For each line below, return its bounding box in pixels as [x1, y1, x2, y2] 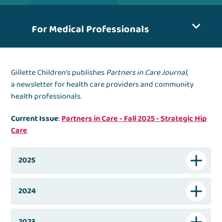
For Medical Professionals [32, 21, 150, 38]
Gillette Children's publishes [11, 66, 107, 79]
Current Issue [11, 112, 59, 125]
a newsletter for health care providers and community [11, 78, 194, 91]
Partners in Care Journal [106, 66, 187, 79]
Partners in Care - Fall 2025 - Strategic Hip [61, 112, 207, 125]
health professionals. [11, 90, 82, 103]
